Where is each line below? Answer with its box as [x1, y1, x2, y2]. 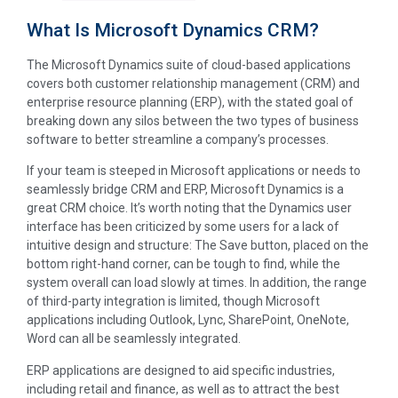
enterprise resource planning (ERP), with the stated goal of [27, 94, 354, 109]
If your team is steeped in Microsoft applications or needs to [27, 163, 361, 179]
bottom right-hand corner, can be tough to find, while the [27, 257, 340, 272]
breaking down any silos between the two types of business [27, 113, 359, 128]
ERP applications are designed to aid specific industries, [27, 362, 335, 378]
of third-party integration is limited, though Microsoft [27, 294, 320, 309]
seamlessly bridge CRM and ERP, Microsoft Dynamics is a [27, 182, 344, 197]
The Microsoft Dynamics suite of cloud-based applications [27, 57, 351, 72]
